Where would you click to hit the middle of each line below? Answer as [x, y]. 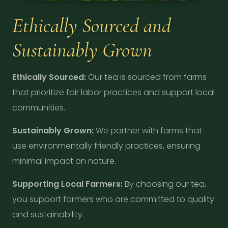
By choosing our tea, [164, 184]
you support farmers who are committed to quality [113, 199]
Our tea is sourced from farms [146, 77]
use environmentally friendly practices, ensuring [106, 146]
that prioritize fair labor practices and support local [113, 92]
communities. [39, 108]
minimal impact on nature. [64, 161]
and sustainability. [48, 215]
